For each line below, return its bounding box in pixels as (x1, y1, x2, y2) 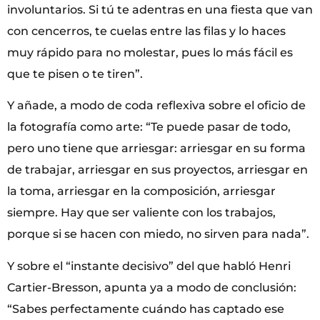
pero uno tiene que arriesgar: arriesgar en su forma (7, 141, 306, 156)
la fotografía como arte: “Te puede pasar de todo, (7, 120, 291, 134)
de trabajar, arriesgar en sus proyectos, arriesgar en (7, 163, 308, 177)
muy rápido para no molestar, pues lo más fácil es (7, 45, 293, 59)
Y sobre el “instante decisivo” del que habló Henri (7, 259, 291, 273)
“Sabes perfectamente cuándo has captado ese (7, 301, 284, 316)
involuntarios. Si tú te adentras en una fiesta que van (7, 2, 313, 16)
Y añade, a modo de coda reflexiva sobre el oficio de (7, 99, 306, 113)
